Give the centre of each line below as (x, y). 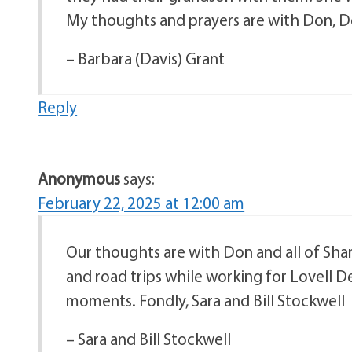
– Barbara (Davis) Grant (146, 58)
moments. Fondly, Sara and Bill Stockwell (206, 300)
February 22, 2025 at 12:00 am (141, 203)
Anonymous (79, 178)
